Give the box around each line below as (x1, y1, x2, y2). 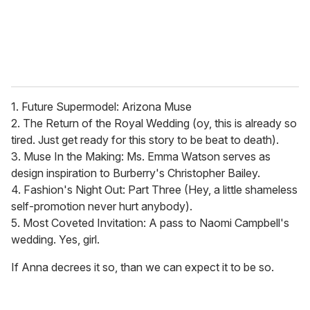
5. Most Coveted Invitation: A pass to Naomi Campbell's (11, 216, 289, 230)
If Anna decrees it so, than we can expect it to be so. (11, 260, 274, 275)
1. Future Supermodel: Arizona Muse (11, 100, 192, 114)
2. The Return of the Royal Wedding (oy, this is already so (11, 116, 297, 131)
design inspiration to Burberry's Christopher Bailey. (11, 166, 260, 181)
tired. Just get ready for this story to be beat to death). (11, 133, 279, 147)
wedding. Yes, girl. (11, 232, 100, 247)
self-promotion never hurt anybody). (11, 199, 192, 214)
